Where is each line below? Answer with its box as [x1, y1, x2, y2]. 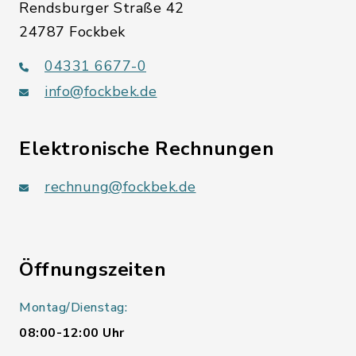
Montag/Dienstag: [19, 299, 127, 317]
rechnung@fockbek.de [44, 177, 196, 197]
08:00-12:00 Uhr [19, 324, 125, 342]
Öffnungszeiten [19, 257, 166, 283]
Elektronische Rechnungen [19, 136, 274, 162]
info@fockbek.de [44, 82, 157, 102]
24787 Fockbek [19, 22, 126, 42]
